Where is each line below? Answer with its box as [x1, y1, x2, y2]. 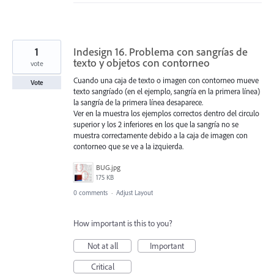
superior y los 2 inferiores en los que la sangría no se [73, 119, 239, 130]
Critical [91, 261, 114, 273]
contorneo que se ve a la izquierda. [73, 141, 183, 152]
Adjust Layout [116, 188, 153, 198]
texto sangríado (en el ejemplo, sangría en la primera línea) [73, 86, 260, 97]
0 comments [73, 188, 108, 198]
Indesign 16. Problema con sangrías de [73, 45, 248, 59]
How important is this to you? [73, 218, 172, 229]
